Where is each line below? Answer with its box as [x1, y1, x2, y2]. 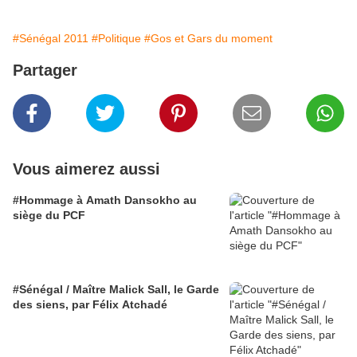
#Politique [92, 32, 141, 45]
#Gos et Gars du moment [144, 32, 273, 45]
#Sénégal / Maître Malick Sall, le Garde [13, 283, 219, 296]
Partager [13, 61, 77, 80]
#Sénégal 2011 [13, 32, 88, 45]
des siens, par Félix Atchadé [13, 298, 167, 312]
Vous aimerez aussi [13, 160, 160, 178]
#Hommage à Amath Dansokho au [13, 194, 197, 207]
